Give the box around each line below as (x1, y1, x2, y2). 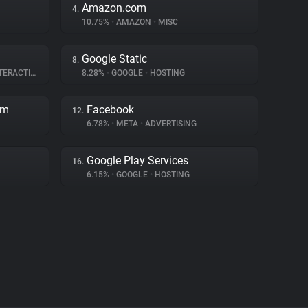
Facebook (87, 103, 134, 116)
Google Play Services (87, 154, 188, 167)
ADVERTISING (143, 119, 197, 129)
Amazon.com (82, 1, 146, 14)
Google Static (82, 52, 147, 65)
